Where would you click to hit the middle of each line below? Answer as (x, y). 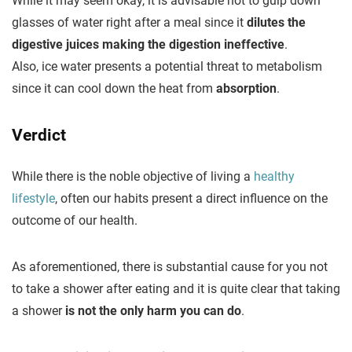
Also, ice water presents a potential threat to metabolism (167, 66)
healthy (273, 176)
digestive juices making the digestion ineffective (148, 44)
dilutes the (276, 22)
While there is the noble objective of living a (131, 176)
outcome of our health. (75, 220)
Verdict (39, 135)
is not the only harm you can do (153, 311)
